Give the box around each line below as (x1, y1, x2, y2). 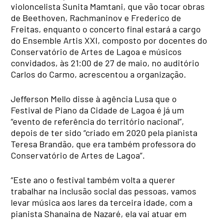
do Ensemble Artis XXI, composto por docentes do (11, 34, 208, 46)
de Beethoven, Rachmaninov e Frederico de (11, 12, 182, 23)
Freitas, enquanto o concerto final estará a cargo (11, 23, 201, 34)
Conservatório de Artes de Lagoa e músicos (11, 46, 182, 57)
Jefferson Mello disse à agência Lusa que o (11, 93, 177, 104)
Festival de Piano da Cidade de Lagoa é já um (11, 104, 185, 115)
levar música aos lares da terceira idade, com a (11, 196, 193, 208)
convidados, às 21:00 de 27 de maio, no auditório (11, 57, 200, 68)
